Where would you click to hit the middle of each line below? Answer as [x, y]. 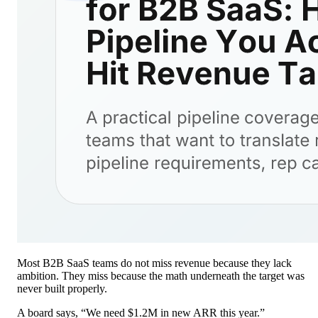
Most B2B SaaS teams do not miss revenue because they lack [154, 263]
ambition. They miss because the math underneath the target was [161, 276]
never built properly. [62, 289]
